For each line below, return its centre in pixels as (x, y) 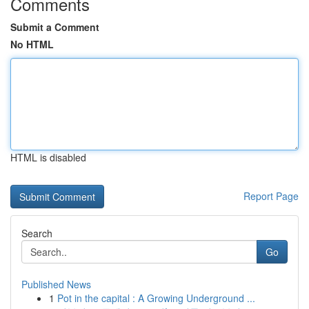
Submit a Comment (55, 27)
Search (37, 233)
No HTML (32, 44)
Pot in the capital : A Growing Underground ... (156, 298)
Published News (56, 284)
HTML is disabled (48, 157)
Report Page (271, 196)
